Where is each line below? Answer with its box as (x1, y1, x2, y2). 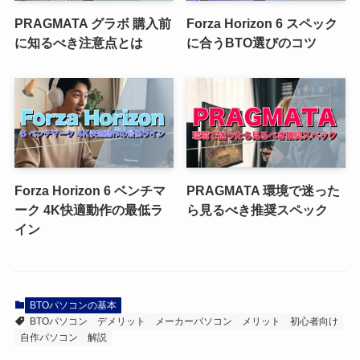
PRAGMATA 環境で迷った (186, 182, 341, 198)
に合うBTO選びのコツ (186, 35, 317, 51)
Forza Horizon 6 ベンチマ (14, 182, 166, 198)
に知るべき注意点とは (14, 35, 143, 51)
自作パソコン (19, 332, 78, 344)
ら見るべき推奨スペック (186, 202, 329, 217)
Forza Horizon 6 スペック (186, 16, 338, 31)
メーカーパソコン (154, 316, 232, 328)
